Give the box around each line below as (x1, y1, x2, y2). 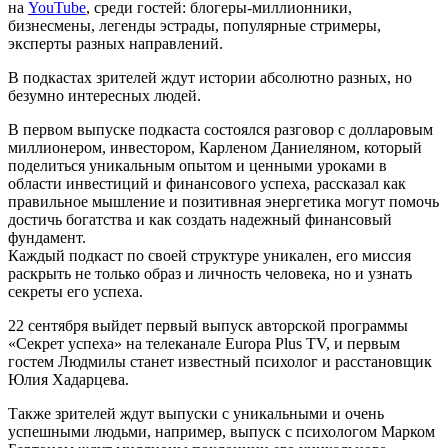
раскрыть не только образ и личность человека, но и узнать (8, 265, 412, 283)
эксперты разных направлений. (8, 35, 223, 53)
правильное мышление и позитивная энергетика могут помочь (8, 193, 439, 211)
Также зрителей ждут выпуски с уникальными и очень (8, 405, 384, 423)
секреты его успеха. (8, 283, 143, 301)
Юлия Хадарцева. (8, 371, 129, 389)
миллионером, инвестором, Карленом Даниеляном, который (8, 139, 422, 157)
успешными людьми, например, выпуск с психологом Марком (8, 423, 435, 441)
